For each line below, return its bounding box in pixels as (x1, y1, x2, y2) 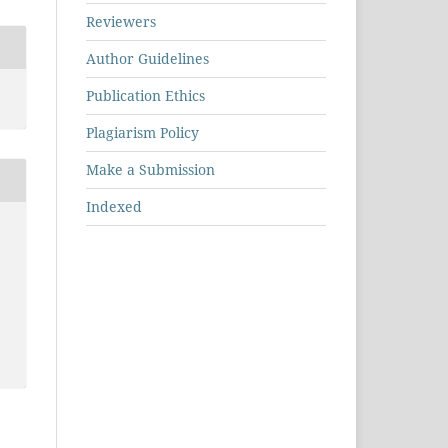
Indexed (86, 197, 142, 217)
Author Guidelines (86, 49, 209, 69)
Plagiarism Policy (86, 123, 199, 143)
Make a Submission (86, 160, 215, 180)
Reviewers (86, 12, 156, 32)
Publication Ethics (86, 86, 205, 106)
